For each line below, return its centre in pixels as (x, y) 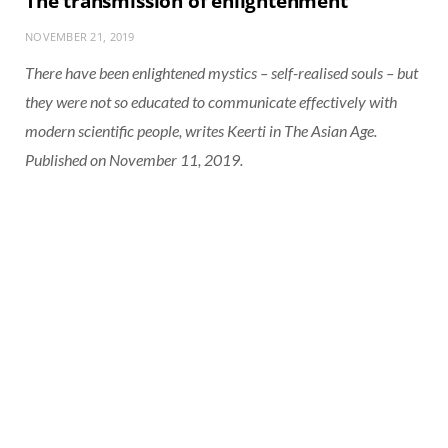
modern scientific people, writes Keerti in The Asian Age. (201, 130)
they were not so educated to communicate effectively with (211, 101)
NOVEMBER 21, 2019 (80, 36)
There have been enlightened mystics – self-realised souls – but (221, 72)
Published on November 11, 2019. (134, 159)
